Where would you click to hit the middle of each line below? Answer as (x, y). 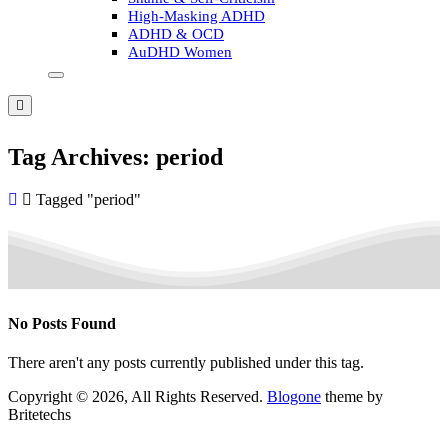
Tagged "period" (88, 199)
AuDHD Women (180, 51)
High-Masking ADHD (196, 15)
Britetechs (39, 414)
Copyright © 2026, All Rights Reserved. (137, 396)
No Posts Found (62, 323)
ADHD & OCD (176, 33)
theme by (352, 396)
